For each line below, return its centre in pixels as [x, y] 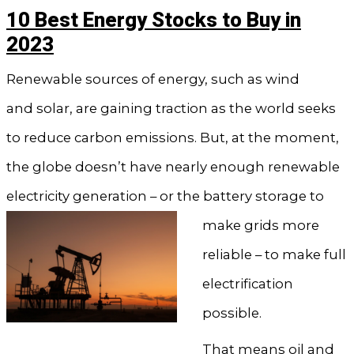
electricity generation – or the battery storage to [165, 196]
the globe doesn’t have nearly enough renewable [173, 167]
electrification [248, 284]
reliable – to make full [274, 255]
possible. [232, 313]
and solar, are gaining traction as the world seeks [171, 109]
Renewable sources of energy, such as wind [153, 79]
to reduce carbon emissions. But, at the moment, [172, 138]
